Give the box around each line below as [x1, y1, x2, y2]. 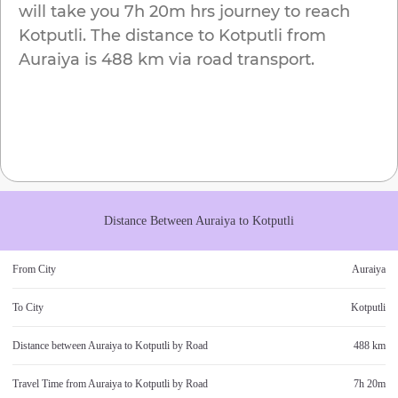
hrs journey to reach [186, 2, 350, 22]
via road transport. [164, 50, 314, 70]
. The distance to [83, 26, 214, 46]
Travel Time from [12, 378, 88, 391]
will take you [19, 2, 120, 22]
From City [12, 263, 56, 276]
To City [12, 301, 44, 314]
